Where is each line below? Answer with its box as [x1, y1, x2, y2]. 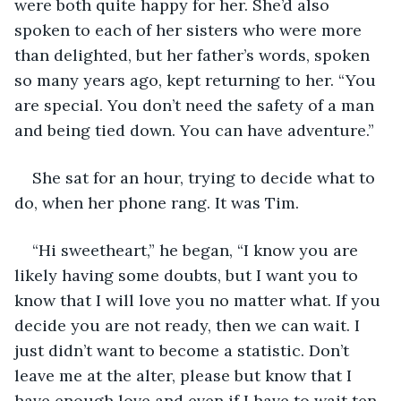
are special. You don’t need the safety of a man [14, 94, 379, 115]
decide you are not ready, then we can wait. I [14, 314, 364, 336]
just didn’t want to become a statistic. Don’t [14, 339, 354, 361]
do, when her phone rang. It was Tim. [14, 192, 299, 213]
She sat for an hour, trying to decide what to [32, 166, 380, 188]
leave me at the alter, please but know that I [14, 364, 356, 386]
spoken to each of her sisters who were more [14, 19, 366, 40]
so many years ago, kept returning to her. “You [14, 69, 380, 90]
